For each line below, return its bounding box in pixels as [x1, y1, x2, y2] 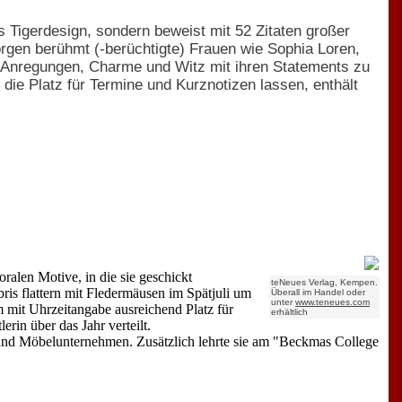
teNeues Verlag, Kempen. [270, 276, 378, 287]
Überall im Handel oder [270, 286, 365, 297]
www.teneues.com [294, 296, 370, 307]
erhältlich [270, 306, 308, 317]
